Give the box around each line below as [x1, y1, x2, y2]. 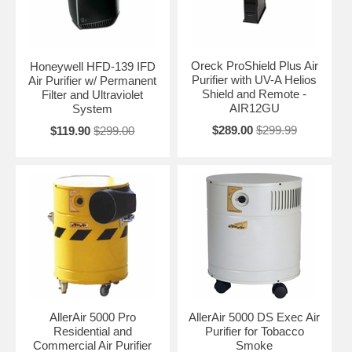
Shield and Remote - [202, 87, 307, 101]
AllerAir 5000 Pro [49, 310, 136, 324]
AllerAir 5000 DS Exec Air [189, 310, 321, 324]
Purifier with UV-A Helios [192, 73, 317, 86]
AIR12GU [229, 101, 280, 115]
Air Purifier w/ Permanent [28, 74, 157, 87]
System [72, 102, 113, 115]
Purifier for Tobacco [204, 324, 304, 338]
